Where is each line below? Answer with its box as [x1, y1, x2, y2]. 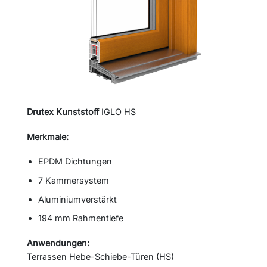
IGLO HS [101, 106, 136, 117]
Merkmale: [27, 131, 69, 142]
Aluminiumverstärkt [38, 194, 117, 204]
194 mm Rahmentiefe [38, 213, 123, 223]
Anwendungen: [27, 237, 89, 248]
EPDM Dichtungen [38, 156, 112, 167]
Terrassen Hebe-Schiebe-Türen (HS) [27, 251, 174, 262]
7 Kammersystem [38, 175, 109, 185]
